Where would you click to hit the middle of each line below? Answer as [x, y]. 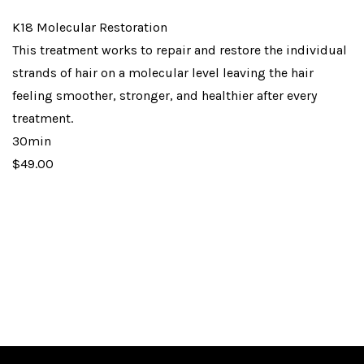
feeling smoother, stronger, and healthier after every [165, 95]
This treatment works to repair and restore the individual [180, 50]
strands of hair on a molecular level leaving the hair [163, 72]
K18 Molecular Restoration [90, 27]
